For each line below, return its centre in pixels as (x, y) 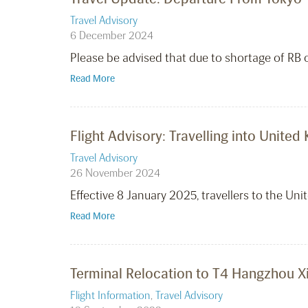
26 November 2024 (115, 173)
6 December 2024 (112, 36)
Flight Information (110, 296)
